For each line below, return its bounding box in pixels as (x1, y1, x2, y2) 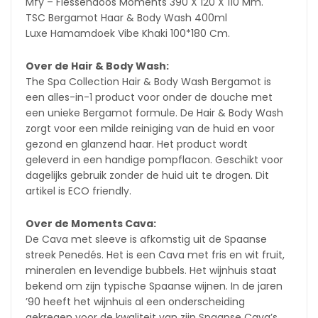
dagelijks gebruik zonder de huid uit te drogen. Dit (26, 168, 269, 182)
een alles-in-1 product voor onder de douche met (26, 90, 273, 104)
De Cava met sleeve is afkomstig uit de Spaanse (26, 232, 267, 246)
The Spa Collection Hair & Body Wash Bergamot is (26, 75, 271, 89)
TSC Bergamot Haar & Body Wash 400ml (26, 11, 227, 25)
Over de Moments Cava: (26, 216, 156, 231)
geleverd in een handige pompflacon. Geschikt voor (26, 153, 283, 167)
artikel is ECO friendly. (26, 184, 131, 198)
